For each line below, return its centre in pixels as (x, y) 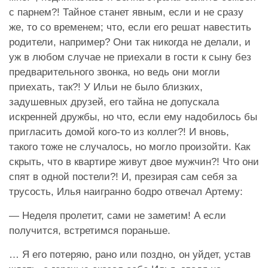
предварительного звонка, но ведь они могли (115, 72)
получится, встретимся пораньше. (90, 230)
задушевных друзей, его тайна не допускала (114, 102)
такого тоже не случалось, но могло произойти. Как (130, 147)
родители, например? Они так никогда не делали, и (130, 42)
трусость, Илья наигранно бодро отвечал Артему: (126, 191)
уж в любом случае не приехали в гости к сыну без (130, 57)
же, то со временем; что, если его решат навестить (130, 27)
